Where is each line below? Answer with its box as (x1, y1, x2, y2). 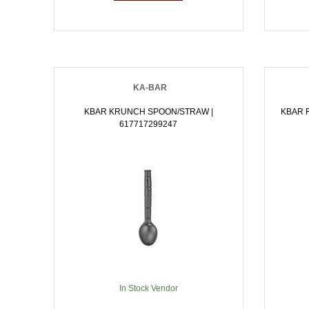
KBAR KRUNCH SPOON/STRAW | (83, 107, 213, 117)
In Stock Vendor (119, 283, 178, 293)
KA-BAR (133, 83, 168, 92)
